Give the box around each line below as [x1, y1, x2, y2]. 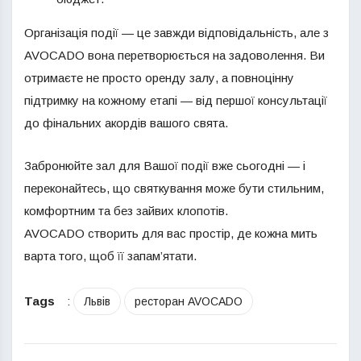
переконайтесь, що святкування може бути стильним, [24, 181, 324, 195]
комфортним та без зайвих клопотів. [24, 204, 228, 218]
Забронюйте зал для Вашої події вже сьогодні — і [24, 159, 305, 172]
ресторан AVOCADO [135, 295, 243, 308]
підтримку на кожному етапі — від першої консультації [24, 93, 327, 107]
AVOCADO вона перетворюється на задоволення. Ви [24, 48, 325, 62]
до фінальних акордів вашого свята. [24, 116, 228, 130]
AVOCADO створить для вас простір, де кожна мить [24, 226, 317, 240]
